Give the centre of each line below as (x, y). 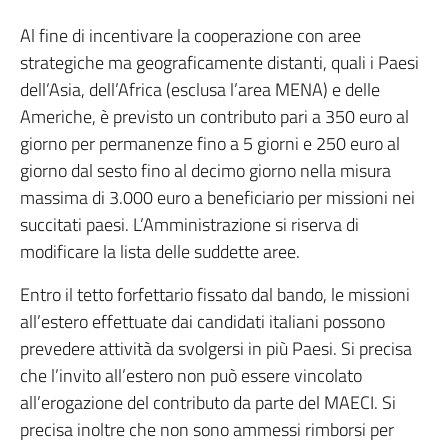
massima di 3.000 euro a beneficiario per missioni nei (217, 197)
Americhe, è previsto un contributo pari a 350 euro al (214, 116)
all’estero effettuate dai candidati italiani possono (202, 321)
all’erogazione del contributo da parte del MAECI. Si (208, 402)
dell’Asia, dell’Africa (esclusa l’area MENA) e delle (200, 89)
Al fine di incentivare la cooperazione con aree (190, 35)
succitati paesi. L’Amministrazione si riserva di (189, 224)
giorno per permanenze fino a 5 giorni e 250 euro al (210, 143)
